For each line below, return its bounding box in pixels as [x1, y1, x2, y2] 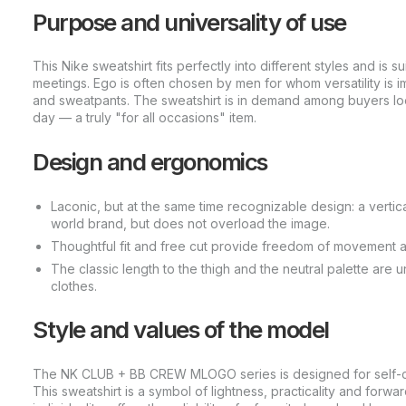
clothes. [51, 277, 97, 294]
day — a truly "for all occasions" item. [33, 110, 256, 126]
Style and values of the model [33, 315, 329, 344]
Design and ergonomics [33, 148, 267, 177]
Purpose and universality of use [33, 7, 346, 36]
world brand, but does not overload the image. [51, 215, 330, 231]
